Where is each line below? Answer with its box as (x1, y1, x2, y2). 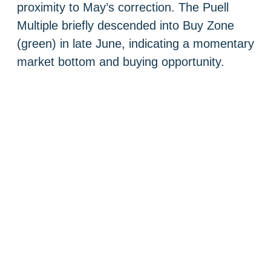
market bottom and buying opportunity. (17, 54, 224, 68)
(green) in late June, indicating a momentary (17, 36, 254, 50)
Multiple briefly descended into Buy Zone (17, 18, 234, 32)
